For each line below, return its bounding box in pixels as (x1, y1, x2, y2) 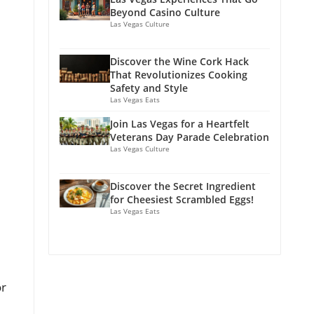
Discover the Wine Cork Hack (110, 54, 249, 68)
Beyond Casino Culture (110, 5, 220, 19)
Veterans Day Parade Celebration (110, 130, 269, 144)
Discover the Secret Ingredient (110, 179, 256, 193)
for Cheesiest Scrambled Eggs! (110, 192, 254, 206)
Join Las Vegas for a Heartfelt (110, 116, 250, 130)
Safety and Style (110, 81, 188, 95)
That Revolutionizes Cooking (110, 67, 247, 81)
